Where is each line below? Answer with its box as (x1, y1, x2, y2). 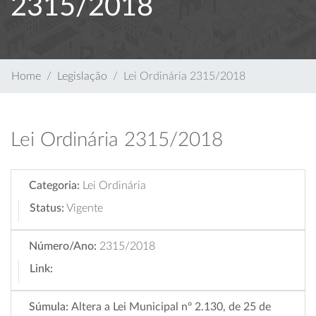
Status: (30, 202, 64, 214)
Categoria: (29, 180, 80, 191)
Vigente (66, 202, 103, 214)
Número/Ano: (29, 241, 97, 252)
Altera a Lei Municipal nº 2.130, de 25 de (71, 301, 271, 312)
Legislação (57, 71, 107, 82)
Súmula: (29, 301, 68, 312)
